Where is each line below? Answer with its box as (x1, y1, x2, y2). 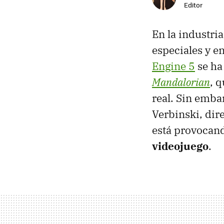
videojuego (152, 138, 208, 153)
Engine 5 (152, 58, 195, 73)
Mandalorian (152, 74, 210, 89)
